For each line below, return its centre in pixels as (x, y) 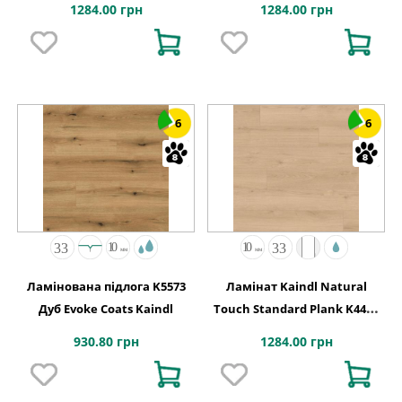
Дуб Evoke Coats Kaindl (106, 308)
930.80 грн (106, 341)
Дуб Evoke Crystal (296, 331)
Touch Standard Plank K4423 (296, 308)
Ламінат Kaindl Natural (296, 286)
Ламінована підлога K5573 (106, 286)
